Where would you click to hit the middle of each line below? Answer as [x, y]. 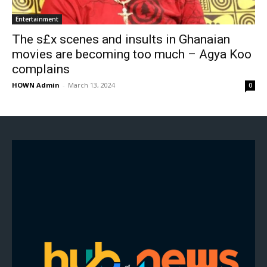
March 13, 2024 [91, 85]
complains [41, 69]
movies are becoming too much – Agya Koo [132, 54]
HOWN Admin [36, 85]
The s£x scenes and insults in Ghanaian [121, 39]
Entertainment [37, 19]
